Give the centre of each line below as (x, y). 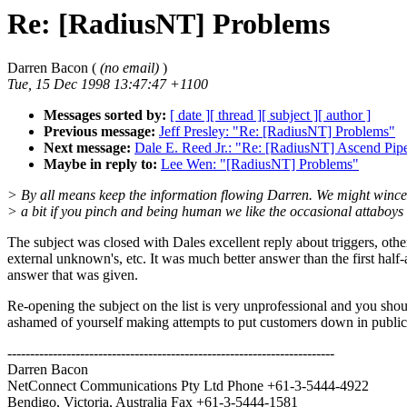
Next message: (87, 148)
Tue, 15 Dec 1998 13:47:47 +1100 (108, 84)
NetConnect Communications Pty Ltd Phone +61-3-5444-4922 (188, 386)
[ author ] (344, 115)
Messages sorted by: (105, 115)
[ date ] (190, 115)
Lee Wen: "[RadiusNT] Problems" (260, 164)
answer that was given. (73, 275)
